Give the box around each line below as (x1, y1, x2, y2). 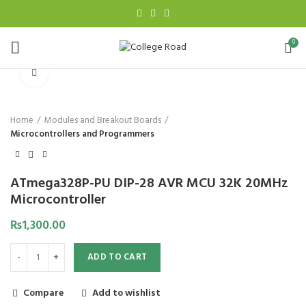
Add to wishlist (92, 286, 161, 301)
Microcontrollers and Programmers (10, 127, 154, 141)
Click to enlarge (48, 66, 113, 80)
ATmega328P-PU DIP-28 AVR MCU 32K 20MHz (10, 173, 288, 195)
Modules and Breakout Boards (44, 113, 161, 128)
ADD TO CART (87, 250, 148, 264)
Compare (23, 286, 64, 301)
